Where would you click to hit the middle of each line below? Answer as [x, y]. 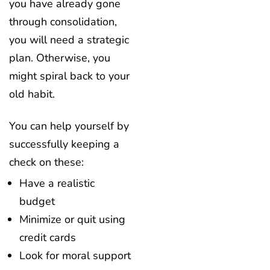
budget [39, 201]
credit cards [49, 237]
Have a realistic [57, 183]
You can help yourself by [69, 126]
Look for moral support [77, 255]
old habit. [33, 94]
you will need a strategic [69, 40]
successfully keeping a [64, 144]
